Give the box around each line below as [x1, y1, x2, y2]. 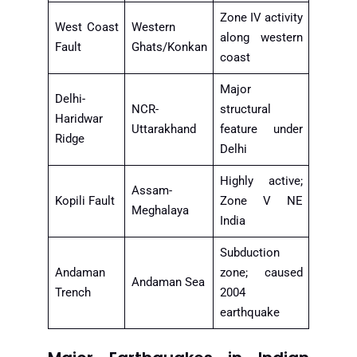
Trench [54, 285, 91, 300]
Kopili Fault [54, 194, 115, 209]
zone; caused [219, 265, 303, 280]
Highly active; [219, 174, 303, 189]
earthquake [219, 305, 280, 320]
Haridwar [54, 112, 103, 127]
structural [219, 102, 271, 117]
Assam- [131, 183, 172, 198]
